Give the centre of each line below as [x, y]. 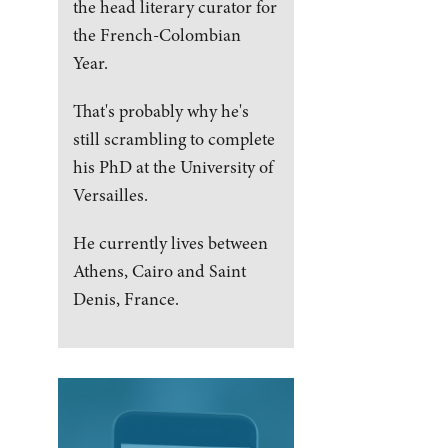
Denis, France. [125, 298]
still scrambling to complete [173, 138]
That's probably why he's [160, 110]
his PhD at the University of [172, 166]
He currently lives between [170, 242]
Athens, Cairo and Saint [159, 270]
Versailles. [110, 194]
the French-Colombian [156, 34]
